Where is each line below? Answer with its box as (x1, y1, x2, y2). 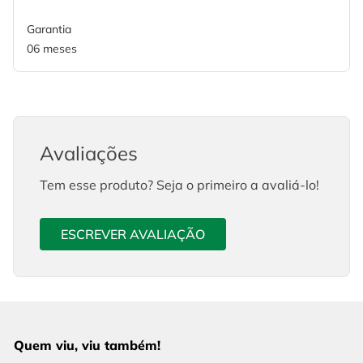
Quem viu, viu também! (14, 337, 160, 354)
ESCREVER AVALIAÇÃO (61, 225, 205, 242)
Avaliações (40, 141, 138, 166)
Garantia (27, 22, 71, 37)
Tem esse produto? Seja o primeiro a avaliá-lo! (40, 177, 319, 194)
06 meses (27, 41, 77, 57)
